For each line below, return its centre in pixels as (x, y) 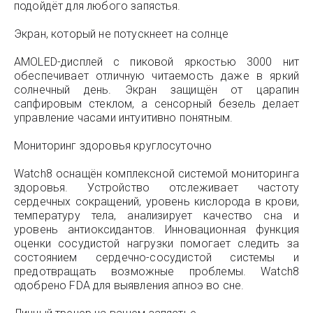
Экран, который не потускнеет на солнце (122, 34)
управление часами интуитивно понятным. (124, 118)
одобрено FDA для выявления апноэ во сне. (129, 285)
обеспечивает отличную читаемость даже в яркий (156, 76)
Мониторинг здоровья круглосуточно (113, 146)
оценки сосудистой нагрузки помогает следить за (156, 243)
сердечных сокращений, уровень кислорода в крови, (156, 202)
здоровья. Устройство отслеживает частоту (156, 188)
